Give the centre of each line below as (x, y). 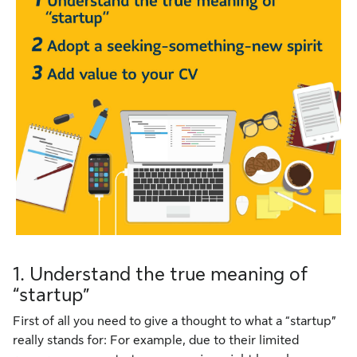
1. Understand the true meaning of (160, 275)
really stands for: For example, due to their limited (156, 341)
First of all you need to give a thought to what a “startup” (175, 322)
